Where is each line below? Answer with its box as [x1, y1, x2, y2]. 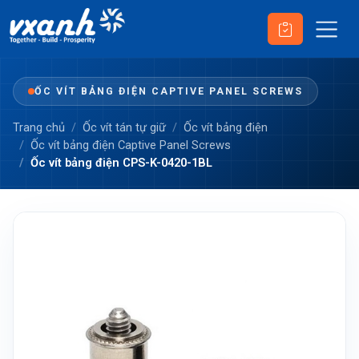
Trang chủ [13, 120, 65, 135]
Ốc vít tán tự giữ [83, 120, 166, 135]
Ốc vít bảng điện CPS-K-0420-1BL [30, 155, 212, 170]
